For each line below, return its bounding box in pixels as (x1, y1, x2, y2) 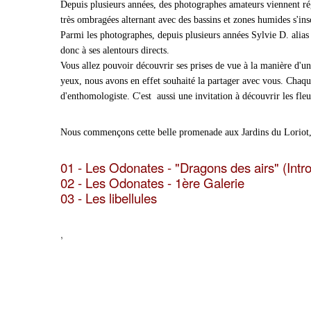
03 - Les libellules (60, 189, 157, 207)
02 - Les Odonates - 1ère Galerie (60, 174, 244, 192)
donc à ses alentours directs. (60, 45, 169, 56)
